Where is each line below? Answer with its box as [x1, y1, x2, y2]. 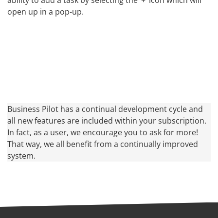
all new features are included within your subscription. [7, 115, 206, 126]
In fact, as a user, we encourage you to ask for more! [7, 127, 198, 138]
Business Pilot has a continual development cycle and [7, 103, 203, 114]
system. [7, 150, 36, 161]
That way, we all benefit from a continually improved [7, 138, 198, 149]
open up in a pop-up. [7, 6, 84, 17]
